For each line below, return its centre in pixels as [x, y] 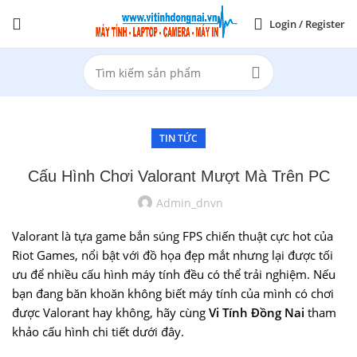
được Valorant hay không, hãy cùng [110, 312]
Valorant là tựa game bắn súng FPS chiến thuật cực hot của [173, 236]
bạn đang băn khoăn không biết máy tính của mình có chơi [173, 293]
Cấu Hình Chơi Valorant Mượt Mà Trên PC [178, 176]
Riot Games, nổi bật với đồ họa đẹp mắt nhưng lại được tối [173, 255]
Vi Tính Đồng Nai [257, 312]
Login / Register [307, 24]
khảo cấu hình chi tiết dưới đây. [98, 331]
